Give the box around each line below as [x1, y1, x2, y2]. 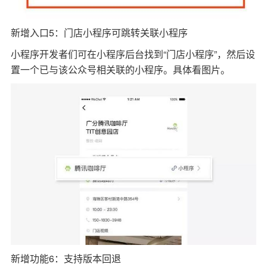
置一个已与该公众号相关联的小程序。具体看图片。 [10, 62, 230, 76]
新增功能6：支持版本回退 [10, 251, 121, 265]
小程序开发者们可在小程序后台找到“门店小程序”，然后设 [10, 46, 255, 61]
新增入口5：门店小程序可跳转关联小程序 [10, 25, 188, 39]
